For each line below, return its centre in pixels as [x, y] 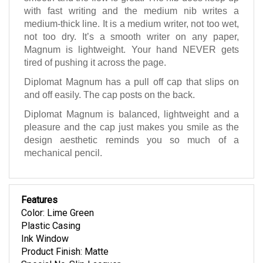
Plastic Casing [51, 227]
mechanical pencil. [63, 154]
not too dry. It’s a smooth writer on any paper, [131, 38]
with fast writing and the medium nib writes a [131, 12]
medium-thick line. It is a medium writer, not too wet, [131, 25]
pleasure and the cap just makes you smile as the [131, 129]
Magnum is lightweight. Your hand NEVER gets [131, 51]
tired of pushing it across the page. [95, 64]
